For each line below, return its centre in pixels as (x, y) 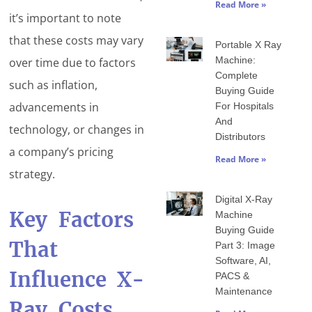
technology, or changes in (77, 129)
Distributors (241, 137)
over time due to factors (73, 62)
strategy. (32, 174)
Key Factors (72, 219)
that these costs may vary (77, 40)
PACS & (233, 276)
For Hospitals (245, 106)
